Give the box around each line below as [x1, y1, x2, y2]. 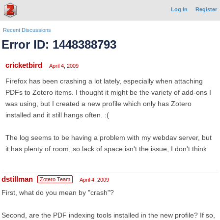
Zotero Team [40, 176, 70, 182]
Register [195, 6, 217, 12]
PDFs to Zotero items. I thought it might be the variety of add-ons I [5, 88, 211, 96]
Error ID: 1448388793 [1, 38, 116, 51]
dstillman [1, 175, 33, 183]
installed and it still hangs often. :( [5, 111, 109, 119]
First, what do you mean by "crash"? [1, 189, 114, 196]
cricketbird [5, 61, 42, 69]
